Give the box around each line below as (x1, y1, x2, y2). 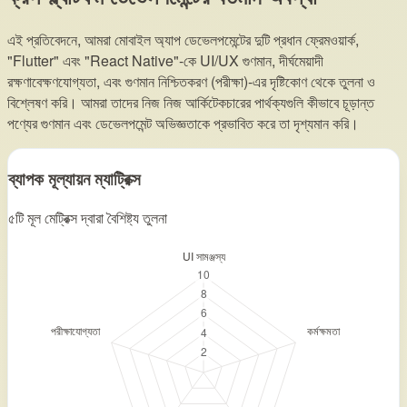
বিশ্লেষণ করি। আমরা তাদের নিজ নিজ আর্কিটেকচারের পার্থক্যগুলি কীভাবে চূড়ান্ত (7, 91, 374, 113)
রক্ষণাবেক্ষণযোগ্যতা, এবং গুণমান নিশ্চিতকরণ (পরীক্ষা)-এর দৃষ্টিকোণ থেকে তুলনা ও (7, 70, 375, 92)
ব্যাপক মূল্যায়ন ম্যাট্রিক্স (8, 165, 141, 191)
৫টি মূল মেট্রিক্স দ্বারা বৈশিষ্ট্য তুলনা (8, 207, 167, 229)
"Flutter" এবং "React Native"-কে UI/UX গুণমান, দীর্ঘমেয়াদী (7, 49, 323, 71)
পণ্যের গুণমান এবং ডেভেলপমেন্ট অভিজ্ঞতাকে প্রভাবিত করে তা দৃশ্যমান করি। (7, 112, 359, 134)
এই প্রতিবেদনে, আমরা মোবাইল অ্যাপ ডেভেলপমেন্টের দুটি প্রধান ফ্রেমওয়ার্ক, (7, 28, 359, 50)
